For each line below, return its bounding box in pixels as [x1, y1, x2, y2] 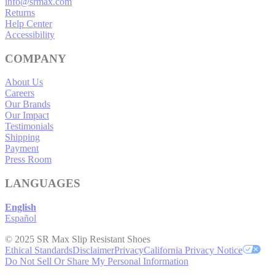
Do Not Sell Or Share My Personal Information [5, 255, 188, 266]
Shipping [5, 132, 40, 143]
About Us [5, 77, 43, 88]
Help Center [5, 18, 52, 29]
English [5, 201, 36, 212]
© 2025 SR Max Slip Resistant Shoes [5, 233, 150, 244]
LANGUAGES [5, 176, 80, 190]
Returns [5, 7, 35, 18]
